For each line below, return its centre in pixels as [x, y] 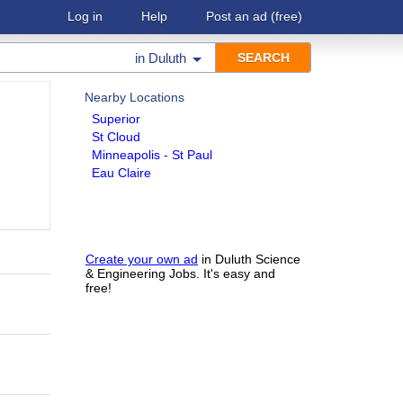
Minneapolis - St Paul [152, 155]
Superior [116, 119]
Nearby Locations [134, 97]
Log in [85, 16]
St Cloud [116, 137]
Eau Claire [121, 173]
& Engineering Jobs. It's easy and [180, 273]
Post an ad [237, 16]
